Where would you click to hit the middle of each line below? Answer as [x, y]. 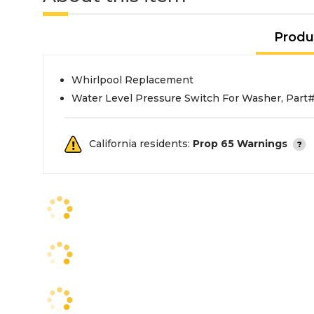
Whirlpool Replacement [132, 80]
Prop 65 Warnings [240, 144]
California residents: [141, 144]
